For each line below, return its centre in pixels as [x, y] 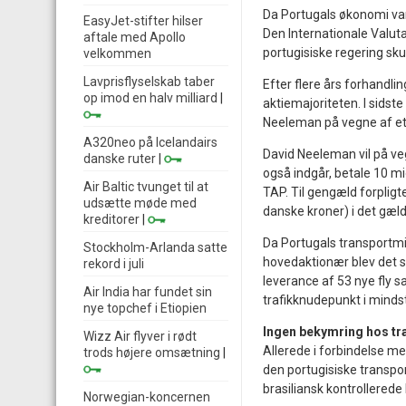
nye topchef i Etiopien [145, 308]
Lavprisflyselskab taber [149, 82]
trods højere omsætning [152, 353]
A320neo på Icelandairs [150, 142]
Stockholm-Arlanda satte [155, 247]
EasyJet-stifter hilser [143, 21]
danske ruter [120, 159]
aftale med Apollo [135, 37]
